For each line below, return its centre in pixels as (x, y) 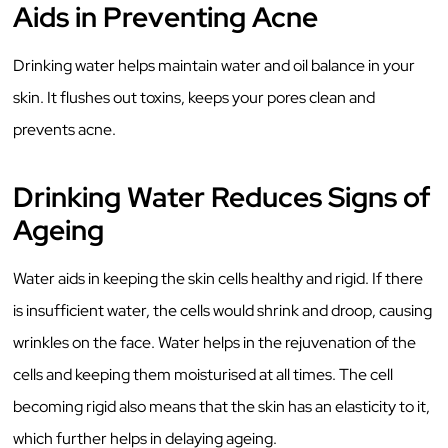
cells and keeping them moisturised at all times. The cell (203, 374)
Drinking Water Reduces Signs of (222, 196)
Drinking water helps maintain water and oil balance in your (214, 66)
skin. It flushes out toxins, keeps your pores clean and (194, 98)
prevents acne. (66, 130)
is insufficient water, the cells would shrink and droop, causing (223, 310)
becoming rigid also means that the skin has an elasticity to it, (222, 406)
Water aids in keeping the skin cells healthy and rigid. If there (218, 278)
